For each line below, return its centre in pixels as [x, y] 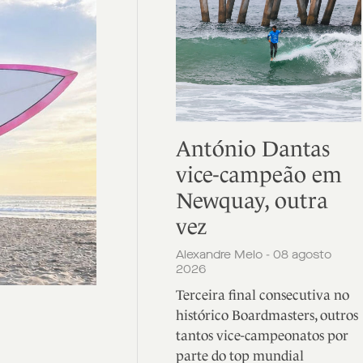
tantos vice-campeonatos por [262, 335]
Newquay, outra [252, 201]
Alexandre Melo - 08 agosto [253, 254]
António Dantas [252, 149]
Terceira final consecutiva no [262, 295]
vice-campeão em [258, 175]
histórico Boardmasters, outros [267, 315]
